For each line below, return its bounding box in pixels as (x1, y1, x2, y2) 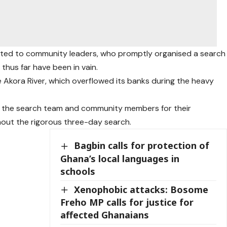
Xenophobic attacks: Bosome (74, 183, 209, 196)
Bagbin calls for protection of (74, 139, 210, 152)
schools (60, 165, 96, 177)
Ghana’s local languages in (60, 152, 180, 165)
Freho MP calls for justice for (60, 196, 194, 209)
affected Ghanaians (60, 209, 149, 221)
